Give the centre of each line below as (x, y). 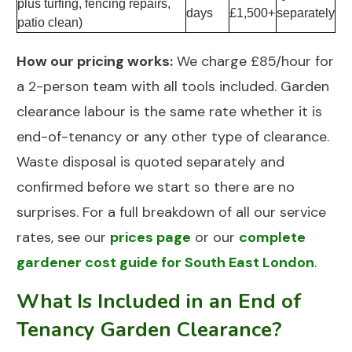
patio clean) (50, 23)
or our (215, 238)
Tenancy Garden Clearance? (149, 330)
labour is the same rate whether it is (201, 112)
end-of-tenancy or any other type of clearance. (173, 137)
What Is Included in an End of (159, 302)
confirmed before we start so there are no (156, 187)
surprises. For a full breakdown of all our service (171, 213)
